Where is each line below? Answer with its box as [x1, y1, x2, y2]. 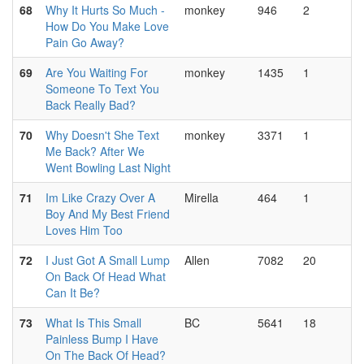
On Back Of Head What [45, 268, 166, 284]
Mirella [184, 189, 219, 206]
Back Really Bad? [45, 97, 136, 113]
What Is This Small [45, 314, 141, 331]
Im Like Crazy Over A [45, 189, 155, 206]
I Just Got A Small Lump [45, 252, 170, 268]
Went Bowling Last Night [45, 159, 171, 175]
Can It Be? [45, 284, 100, 301]
